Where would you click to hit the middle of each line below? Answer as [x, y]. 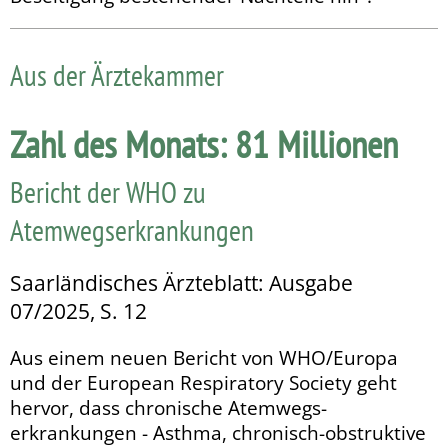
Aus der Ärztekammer [117, 74]
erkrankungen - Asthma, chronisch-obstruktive [218, 433]
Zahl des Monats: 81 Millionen [204, 143]
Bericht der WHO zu [108, 191]
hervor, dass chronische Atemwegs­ [168, 408]
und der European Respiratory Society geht [203, 383]
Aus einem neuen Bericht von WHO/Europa [204, 358]
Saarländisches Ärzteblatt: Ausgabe [181, 282]
